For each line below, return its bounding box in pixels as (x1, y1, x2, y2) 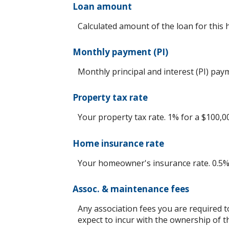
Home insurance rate (73, 137, 164, 149)
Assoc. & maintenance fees (73, 182, 189, 195)
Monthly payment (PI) (73, 46, 168, 58)
